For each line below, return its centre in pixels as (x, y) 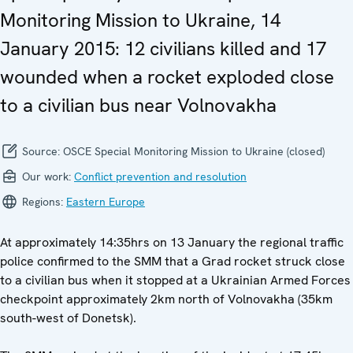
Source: (41, 152)
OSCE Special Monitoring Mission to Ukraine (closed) (194, 152)
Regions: (43, 202)
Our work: (46, 177)
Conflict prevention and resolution (160, 177)
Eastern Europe (106, 202)
